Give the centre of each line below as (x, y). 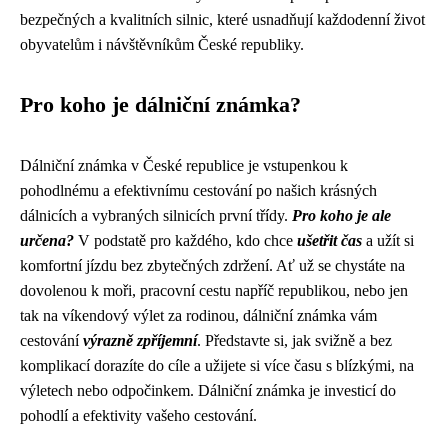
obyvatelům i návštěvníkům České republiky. (162, 44)
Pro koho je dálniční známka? (160, 105)
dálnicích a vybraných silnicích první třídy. (156, 215)
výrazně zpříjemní (140, 340)
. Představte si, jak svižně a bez (294, 340)
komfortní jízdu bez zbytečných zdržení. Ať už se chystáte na (212, 265)
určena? (47, 240)
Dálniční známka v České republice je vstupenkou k (184, 165)
